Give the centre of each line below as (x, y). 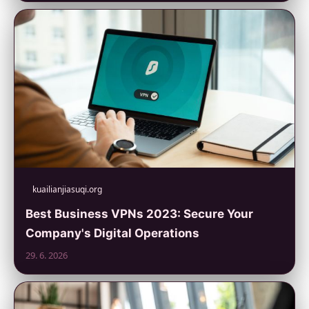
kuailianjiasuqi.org (67, 189)
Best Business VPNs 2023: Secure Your (139, 213)
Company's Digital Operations (112, 233)
